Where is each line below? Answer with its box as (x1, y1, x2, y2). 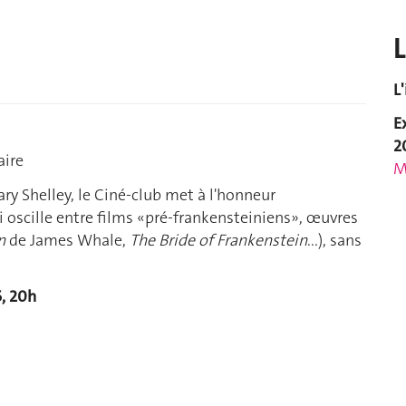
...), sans (307, 228, 362, 251)
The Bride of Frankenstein (130, 228, 307, 251)
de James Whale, (5, 228, 130, 251)
